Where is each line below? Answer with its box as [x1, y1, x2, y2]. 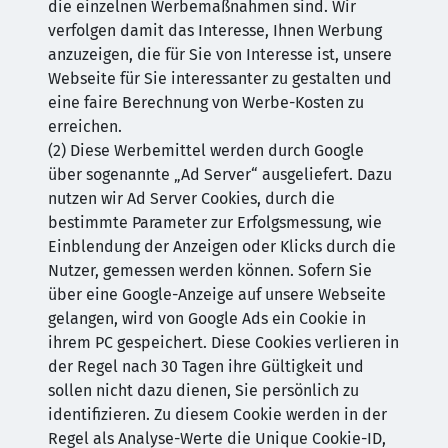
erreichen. [48, 117, 122, 136]
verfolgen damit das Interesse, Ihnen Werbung [48, 21, 382, 40]
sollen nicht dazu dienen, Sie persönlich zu [48, 381, 359, 400]
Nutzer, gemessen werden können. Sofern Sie [48, 261, 372, 280]
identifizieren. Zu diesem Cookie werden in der [48, 405, 387, 424]
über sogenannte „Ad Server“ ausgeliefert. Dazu [48, 165, 392, 184]
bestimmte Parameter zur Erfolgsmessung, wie [48, 213, 382, 232]
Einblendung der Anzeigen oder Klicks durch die [48, 237, 396, 256]
